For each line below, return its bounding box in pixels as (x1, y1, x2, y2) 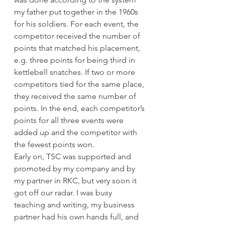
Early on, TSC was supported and (14, 152, 133, 162)
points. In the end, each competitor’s (14, 103, 147, 114)
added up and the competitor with (14, 128, 139, 138)
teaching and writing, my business (14, 200, 137, 210)
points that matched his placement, (14, 43, 142, 53)
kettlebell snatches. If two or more (14, 67, 137, 77)
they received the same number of (14, 91, 138, 101)
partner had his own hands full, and (14, 212, 141, 222)
